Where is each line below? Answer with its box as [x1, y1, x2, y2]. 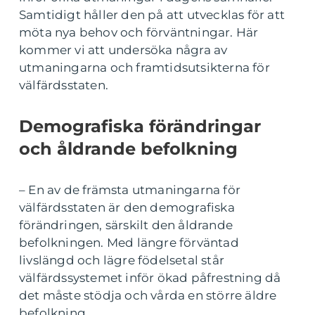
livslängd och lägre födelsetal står [19, 253, 224, 268]
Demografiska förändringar [19, 116, 261, 137]
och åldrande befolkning [19, 139, 238, 160]
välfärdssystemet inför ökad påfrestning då [19, 271, 281, 285]
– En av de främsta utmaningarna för [19, 183, 241, 198]
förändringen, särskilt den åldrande [19, 218, 233, 233]
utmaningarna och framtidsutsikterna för [19, 60, 270, 75]
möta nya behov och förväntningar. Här [19, 25, 259, 40]
